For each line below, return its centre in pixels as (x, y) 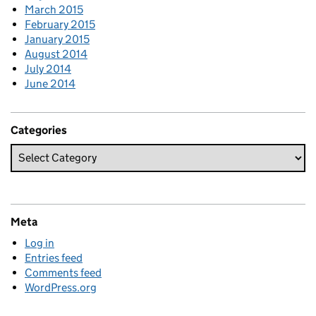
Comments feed (63, 272)
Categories (39, 130)
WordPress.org (61, 287)
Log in (39, 243)
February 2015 (60, 24)
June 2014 (50, 83)
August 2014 (56, 54)
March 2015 (54, 9)
